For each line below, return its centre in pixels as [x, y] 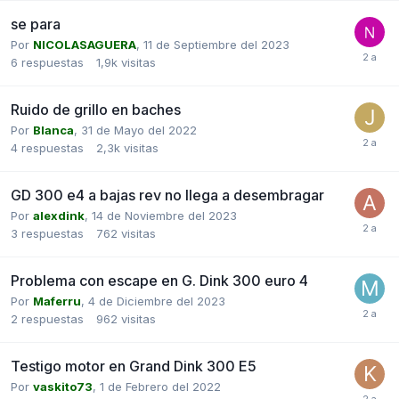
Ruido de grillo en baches [96, 109]
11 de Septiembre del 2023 [216, 44]
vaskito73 [63, 386]
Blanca [53, 130]
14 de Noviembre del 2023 [164, 215]
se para [36, 24]
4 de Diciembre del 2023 [157, 301]
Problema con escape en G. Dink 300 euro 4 [159, 280]
